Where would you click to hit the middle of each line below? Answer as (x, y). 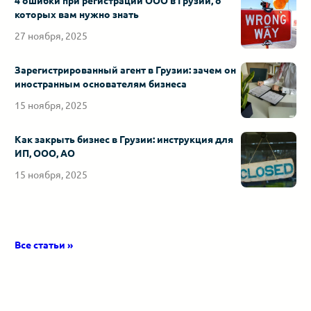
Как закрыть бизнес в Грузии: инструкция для (124, 139)
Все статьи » (44, 245)
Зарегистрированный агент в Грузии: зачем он (126, 70)
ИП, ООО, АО (45, 153)
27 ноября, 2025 (51, 36)
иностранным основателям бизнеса (101, 84)
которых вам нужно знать (77, 14)
